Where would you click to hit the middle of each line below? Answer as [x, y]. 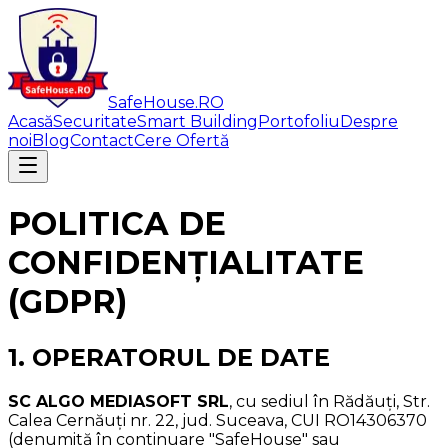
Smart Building [197, 121]
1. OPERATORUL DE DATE [169, 357]
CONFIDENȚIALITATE [186, 263]
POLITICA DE [117, 224]
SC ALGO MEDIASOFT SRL [118, 401]
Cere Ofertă [181, 140]
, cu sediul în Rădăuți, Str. [329, 401]
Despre [369, 121]
